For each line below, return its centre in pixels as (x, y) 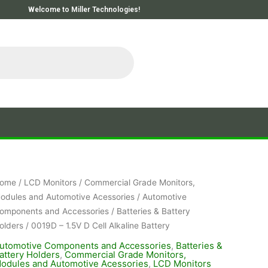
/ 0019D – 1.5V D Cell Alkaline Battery (96, 225)
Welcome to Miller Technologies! (84, 10)
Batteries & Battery (153, 211)
